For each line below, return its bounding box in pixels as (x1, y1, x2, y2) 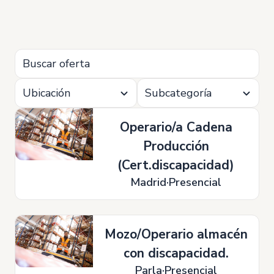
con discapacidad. (123, 245, 229, 262)
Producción (143, 138, 209, 155)
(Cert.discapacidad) (117, 157, 235, 174)
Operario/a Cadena (119, 119, 232, 136)
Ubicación (23, 86, 70, 100)
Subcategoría (145, 86, 212, 100)
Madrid (130, 175, 167, 190)
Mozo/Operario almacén (104, 226, 248, 243)
